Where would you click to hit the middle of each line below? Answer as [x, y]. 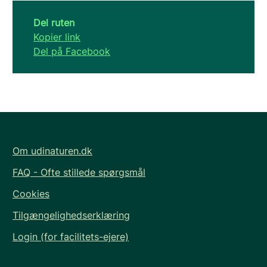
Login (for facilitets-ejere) [71, 237]
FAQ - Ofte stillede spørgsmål [79, 172]
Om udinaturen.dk [52, 151]
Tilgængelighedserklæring [71, 215]
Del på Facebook [72, 51]
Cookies [31, 194]
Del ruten [54, 23]
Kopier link [57, 37]
